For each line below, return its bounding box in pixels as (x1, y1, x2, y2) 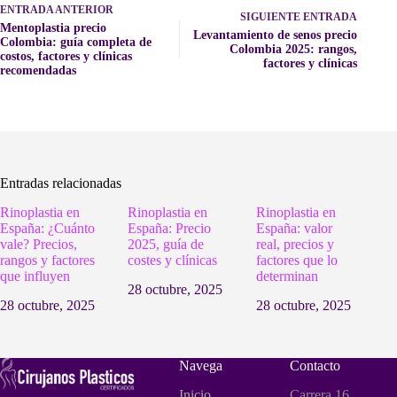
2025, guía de (128, 236, 205, 252)
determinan (255, 268, 318, 284)
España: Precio (128, 220, 212, 236)
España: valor (255, 220, 332, 236)
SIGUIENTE (240, 11, 304, 24)
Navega (178, 357, 222, 373)
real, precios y (255, 236, 334, 252)
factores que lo (255, 252, 338, 268)
